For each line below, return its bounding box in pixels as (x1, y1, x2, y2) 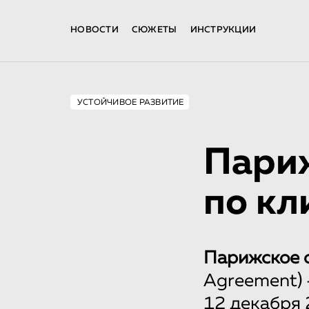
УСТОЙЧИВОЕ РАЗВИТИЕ (77, 99, 184, 107)
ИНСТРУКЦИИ (190, 26, 257, 34)
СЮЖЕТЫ (131, 26, 177, 34)
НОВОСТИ (70, 26, 119, 34)
